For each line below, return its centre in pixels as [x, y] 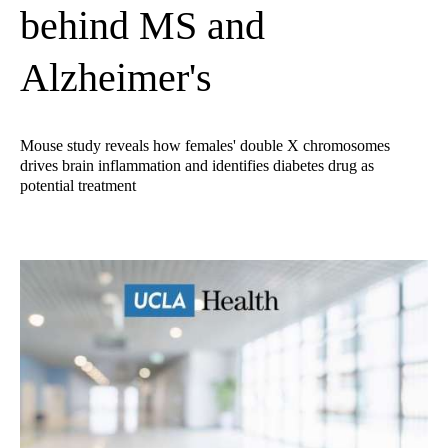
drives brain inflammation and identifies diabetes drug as [197, 166]
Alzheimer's [116, 78]
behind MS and [142, 26]
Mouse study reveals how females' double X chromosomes [205, 146]
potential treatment [78, 186]
